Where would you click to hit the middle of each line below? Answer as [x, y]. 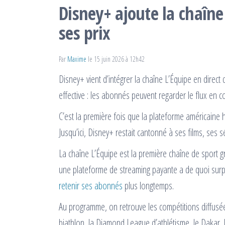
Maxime [78, 59]
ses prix [85, 33]
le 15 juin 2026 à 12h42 [116, 59]
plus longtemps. [148, 186]
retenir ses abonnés [91, 186]
